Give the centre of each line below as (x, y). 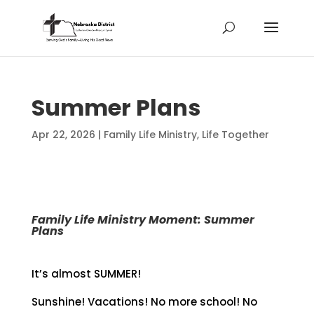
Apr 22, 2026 (63, 135)
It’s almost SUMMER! (86, 274)
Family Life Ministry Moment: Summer (143, 220)
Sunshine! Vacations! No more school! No (144, 302)
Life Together (235, 135)
